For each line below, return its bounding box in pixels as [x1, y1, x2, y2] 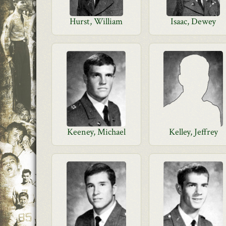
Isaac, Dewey [171, 16, 216, 27]
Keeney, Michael [67, 126, 126, 138]
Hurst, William [70, 16, 123, 27]
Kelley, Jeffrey [168, 126, 218, 138]
